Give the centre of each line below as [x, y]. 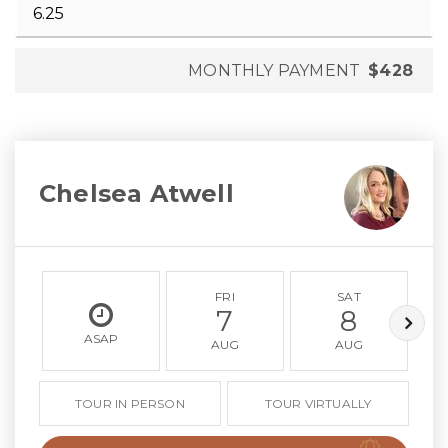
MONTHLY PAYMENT [274, 70]
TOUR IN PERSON [130, 403]
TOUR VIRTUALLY [318, 403]
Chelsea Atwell [136, 193]
